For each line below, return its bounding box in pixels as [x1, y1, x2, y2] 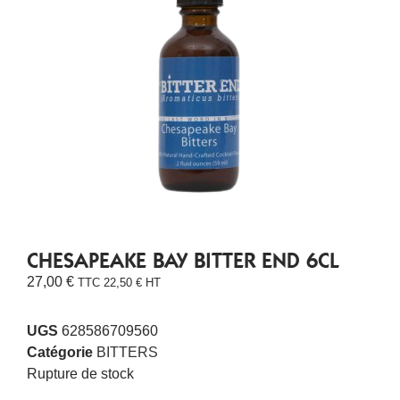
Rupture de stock [27, 365, 134, 381]
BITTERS [96, 344, 158, 360]
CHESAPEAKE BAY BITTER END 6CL [27, 248, 339, 274]
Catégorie [27, 344, 93, 360]
